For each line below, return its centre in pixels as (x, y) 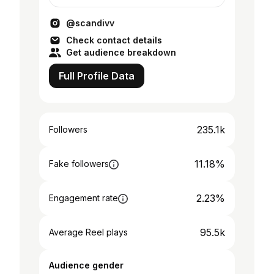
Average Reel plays (88, 232)
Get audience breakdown (121, 52)
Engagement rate (83, 198)
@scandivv (90, 23)
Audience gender (86, 265)
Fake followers (79, 164)
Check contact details (114, 40)
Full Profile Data (97, 76)
